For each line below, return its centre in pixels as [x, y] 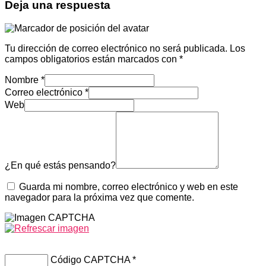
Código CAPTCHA [90, 259]
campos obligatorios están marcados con [92, 59]
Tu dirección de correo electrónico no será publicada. [116, 48]
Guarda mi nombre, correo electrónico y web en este [129, 186]
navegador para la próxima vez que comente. [99, 197]
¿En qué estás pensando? [60, 165]
